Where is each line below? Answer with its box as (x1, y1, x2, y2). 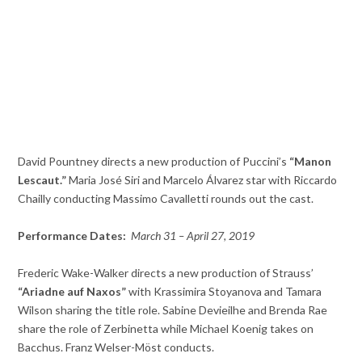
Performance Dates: (18, 228, 129, 242)
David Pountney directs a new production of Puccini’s (18, 154, 290, 168)
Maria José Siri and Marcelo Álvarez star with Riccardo (66, 172, 338, 187)
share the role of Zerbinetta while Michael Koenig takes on (18, 321, 314, 335)
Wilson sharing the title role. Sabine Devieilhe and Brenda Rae (18, 302, 328, 317)
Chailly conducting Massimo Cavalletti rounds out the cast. (18, 191, 314, 205)
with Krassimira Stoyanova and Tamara (126, 284, 322, 298)
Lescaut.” (18, 172, 67, 187)
